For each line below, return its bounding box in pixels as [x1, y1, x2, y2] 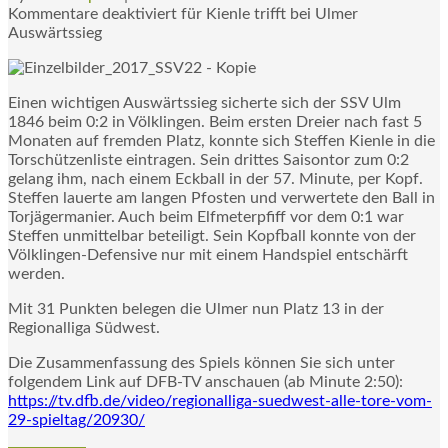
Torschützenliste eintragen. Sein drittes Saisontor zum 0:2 [8, 151, 409, 168]
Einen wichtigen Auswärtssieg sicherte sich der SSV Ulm [8, 94, 401, 111]
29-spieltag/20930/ [8, 411, 145, 428]
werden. [8, 265, 65, 282]
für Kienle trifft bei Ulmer [177, 5, 358, 22]
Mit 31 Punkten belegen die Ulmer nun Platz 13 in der [8, 300, 384, 317]
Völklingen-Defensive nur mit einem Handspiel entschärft [8, 246, 408, 263]
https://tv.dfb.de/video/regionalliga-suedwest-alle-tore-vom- [8, 392, 432, 409]
